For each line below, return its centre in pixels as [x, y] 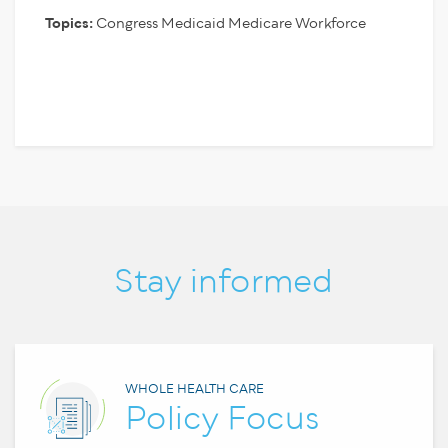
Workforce [330, 23]
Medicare [260, 23]
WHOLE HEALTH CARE [194, 389]
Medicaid [193, 23]
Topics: [69, 23]
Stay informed [224, 282]
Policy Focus [223, 419]
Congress [127, 23]
